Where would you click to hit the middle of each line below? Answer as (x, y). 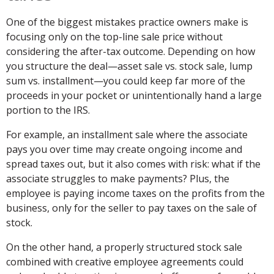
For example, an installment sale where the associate (127, 135)
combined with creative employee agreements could (125, 262)
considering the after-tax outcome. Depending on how (131, 52)
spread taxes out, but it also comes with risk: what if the (133, 164)
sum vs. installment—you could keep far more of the (126, 81)
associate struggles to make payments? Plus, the (118, 179)
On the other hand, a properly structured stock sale (124, 247)
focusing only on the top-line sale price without (114, 37)
